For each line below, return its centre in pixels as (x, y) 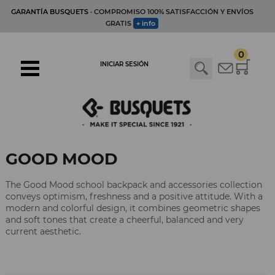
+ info (146, 23)
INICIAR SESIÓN (125, 64)
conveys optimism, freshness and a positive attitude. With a (134, 197)
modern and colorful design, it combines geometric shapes (133, 208)
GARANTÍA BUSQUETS (49, 12)
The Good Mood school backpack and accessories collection (134, 185)
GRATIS (119, 23)
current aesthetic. (43, 232)
